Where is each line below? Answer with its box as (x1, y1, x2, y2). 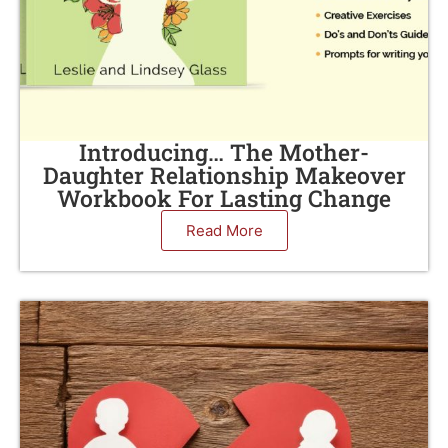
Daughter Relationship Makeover (42, 160, 406, 190)
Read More (185, 221, 263, 240)
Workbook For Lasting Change (57, 183, 391, 213)
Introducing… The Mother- (79, 137, 369, 167)
